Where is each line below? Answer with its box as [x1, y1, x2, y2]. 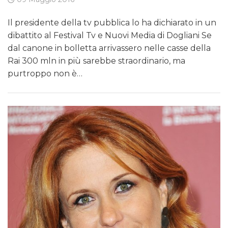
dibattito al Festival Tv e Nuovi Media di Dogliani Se [8, 30, 212, 40]
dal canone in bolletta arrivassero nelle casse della [8, 43, 211, 53]
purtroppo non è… [8, 68, 82, 78]
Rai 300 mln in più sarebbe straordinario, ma [8, 55, 185, 66]
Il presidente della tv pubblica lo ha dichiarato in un [8, 17, 216, 27]
